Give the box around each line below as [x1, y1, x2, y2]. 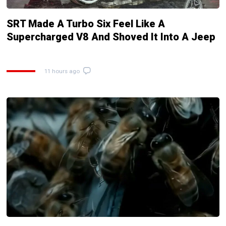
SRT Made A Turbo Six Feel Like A [7, 17, 165, 30]
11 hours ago [44, 67, 80, 75]
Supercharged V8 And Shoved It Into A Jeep [7, 30, 215, 43]
